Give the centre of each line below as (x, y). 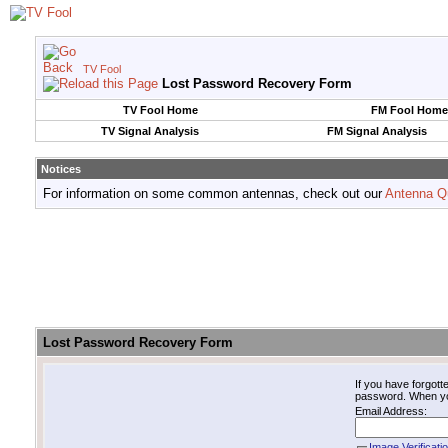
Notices (61, 169)
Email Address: (391, 411)
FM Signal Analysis (376, 131)
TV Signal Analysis (149, 131)
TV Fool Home (160, 110)
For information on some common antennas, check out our (214, 193)
